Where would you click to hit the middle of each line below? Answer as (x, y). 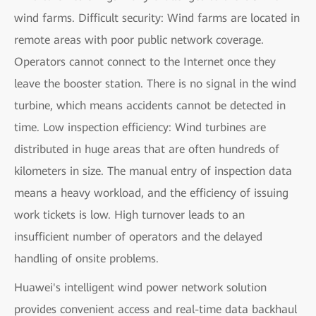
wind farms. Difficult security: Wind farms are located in (157, 18)
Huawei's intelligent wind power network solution (140, 287)
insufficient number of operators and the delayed (138, 236)
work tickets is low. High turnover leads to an (129, 214)
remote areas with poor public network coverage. (139, 39)
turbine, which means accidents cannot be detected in (150, 105)
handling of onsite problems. (86, 258)
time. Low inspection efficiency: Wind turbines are (140, 127)
